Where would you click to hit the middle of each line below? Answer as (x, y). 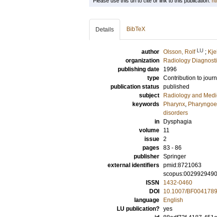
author (150, 52)
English (173, 200)
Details (105, 30)
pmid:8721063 (182, 165)
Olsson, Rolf (179, 52)
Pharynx (174, 104)
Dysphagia (178, 122)
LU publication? (138, 209)
